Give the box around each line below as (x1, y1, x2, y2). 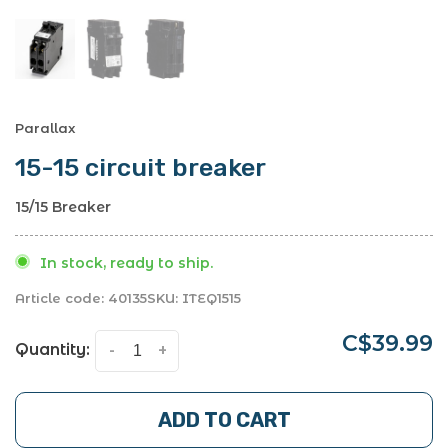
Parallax (15, 119, 75, 136)
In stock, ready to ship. (40, 253, 213, 272)
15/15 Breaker (15, 197, 111, 216)
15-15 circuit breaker (15, 152, 266, 182)
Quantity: (15, 340, 90, 360)
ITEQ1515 (178, 289, 241, 306)
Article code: (15, 289, 104, 306)
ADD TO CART (157, 407, 291, 432)
